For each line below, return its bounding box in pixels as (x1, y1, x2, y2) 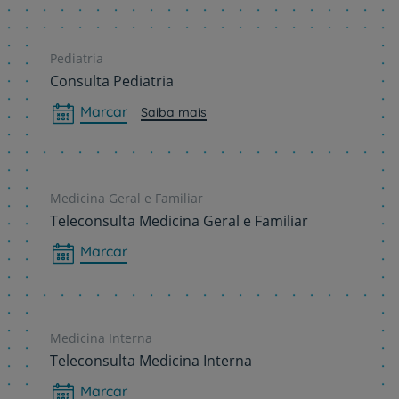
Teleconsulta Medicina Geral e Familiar (50, 211, 308, 231)
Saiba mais (141, 104, 207, 120)
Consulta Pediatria (50, 71, 174, 91)
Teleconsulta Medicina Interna (50, 351, 252, 370)
